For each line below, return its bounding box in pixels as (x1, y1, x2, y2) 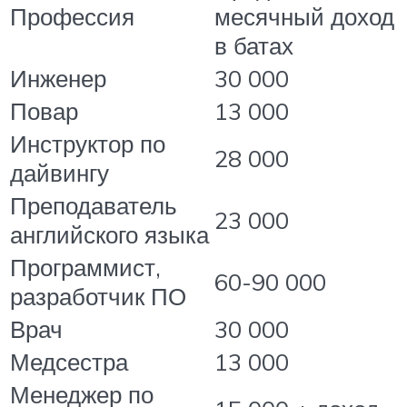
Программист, (10, 252, 161, 282)
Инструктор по (10, 128, 165, 158)
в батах (214, 30, 293, 60)
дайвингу (10, 157, 109, 187)
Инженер (10, 63, 106, 93)
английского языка (10, 219, 209, 249)
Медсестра (10, 346, 128, 376)
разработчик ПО (10, 281, 186, 311)
